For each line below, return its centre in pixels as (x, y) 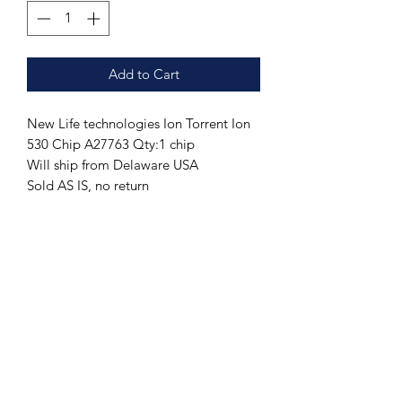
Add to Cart (144, 74)
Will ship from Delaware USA (113, 164)
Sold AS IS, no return (88, 185)
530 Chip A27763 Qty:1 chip (111, 144)
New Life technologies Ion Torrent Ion (139, 123)
